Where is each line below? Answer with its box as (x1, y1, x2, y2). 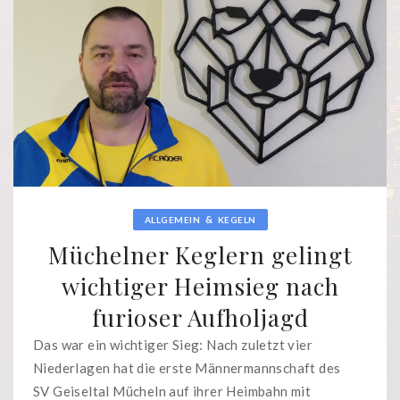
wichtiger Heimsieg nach (61, 271, 339, 303)
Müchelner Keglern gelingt (47, 239, 353, 271)
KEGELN (217, 214, 256, 226)
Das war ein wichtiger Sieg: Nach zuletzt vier (33, 337, 312, 354)
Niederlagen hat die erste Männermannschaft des (33, 360, 341, 377)
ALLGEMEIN (144, 214, 200, 226)
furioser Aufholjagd (91, 302, 309, 334)
